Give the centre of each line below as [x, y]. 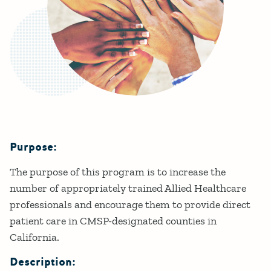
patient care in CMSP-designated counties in [113, 221]
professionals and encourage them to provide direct [130, 205]
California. [36, 237]
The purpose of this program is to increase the [118, 172]
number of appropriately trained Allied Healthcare [128, 188]
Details [49, 165]
